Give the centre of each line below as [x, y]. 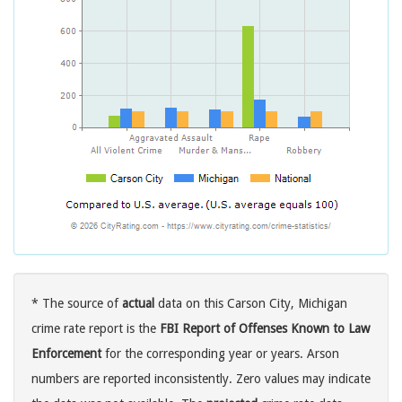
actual [138, 304]
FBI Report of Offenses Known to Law [265, 329]
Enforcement [66, 354]
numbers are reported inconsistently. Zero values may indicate [201, 379]
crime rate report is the [96, 329]
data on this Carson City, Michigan [251, 304]
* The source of [77, 304]
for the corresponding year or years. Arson [220, 354]
